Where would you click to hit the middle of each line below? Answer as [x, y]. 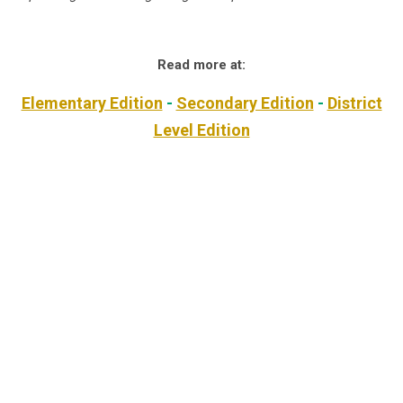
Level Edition [201, 130]
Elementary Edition [92, 103]
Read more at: [201, 65]
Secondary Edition [245, 103]
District [354, 103]
